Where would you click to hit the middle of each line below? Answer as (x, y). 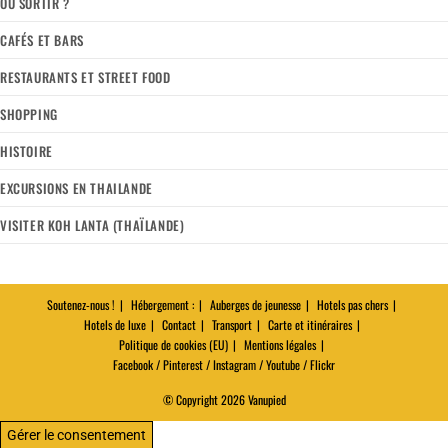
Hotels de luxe (114, 325)
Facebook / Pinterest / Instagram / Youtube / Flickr (224, 365)
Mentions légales (280, 345)
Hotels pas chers (352, 305)
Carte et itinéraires (309, 325)
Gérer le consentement (76, 435)
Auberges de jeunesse (255, 305)
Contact (178, 325)
